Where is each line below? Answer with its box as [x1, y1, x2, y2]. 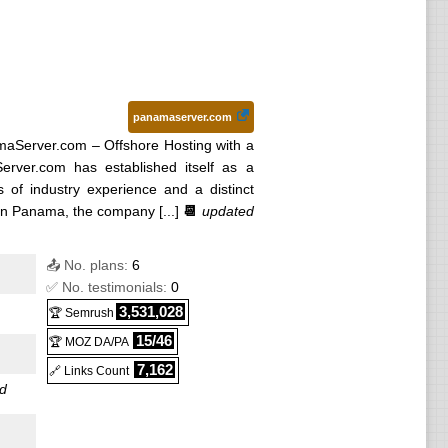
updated [197, 203, 254, 219]
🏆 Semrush [49, 306, 114, 320]
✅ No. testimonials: [46, 279, 171, 295]
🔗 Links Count [49, 364, 132, 378]
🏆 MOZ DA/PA [49, 335, 128, 349]
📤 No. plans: [46, 257, 132, 273]
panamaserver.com [132, 111, 232, 123]
